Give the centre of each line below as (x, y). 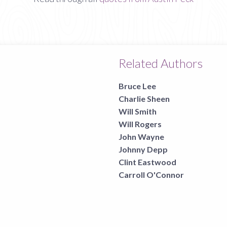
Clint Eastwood (147, 162)
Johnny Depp (143, 149)
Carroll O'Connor (151, 175)
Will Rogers (140, 124)
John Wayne (141, 137)
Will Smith (138, 111)
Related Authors (161, 63)
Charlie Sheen (144, 99)
